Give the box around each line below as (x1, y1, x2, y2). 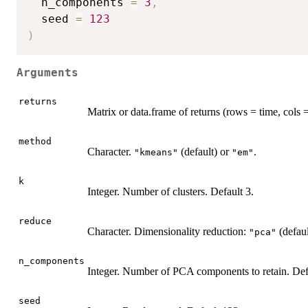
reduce (19, 215, 52, 226)
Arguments (16, 67, 78, 80)
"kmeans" (134, 146, 178, 157)
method (19, 135, 52, 146)
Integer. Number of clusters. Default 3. (87, 185, 254, 197)
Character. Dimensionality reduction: (87, 225, 249, 237)
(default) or (178, 145, 232, 157)
